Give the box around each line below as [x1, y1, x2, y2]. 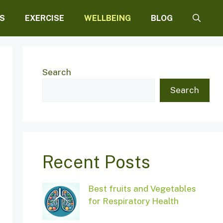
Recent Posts [42, 152, 150, 173]
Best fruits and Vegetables [88, 184, 196, 194]
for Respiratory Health [88, 196, 179, 207]
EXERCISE [25, 13, 64, 23]
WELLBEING [84, 13, 131, 23]
